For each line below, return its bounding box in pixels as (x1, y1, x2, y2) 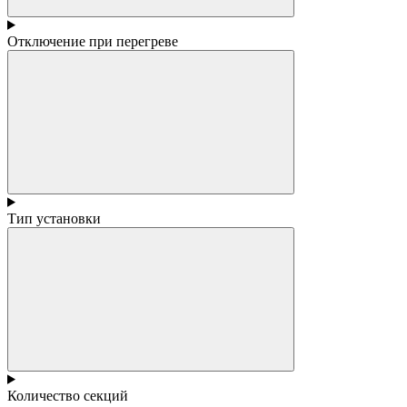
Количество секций (7, 387, 128, 403)
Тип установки (7, 210, 101, 226)
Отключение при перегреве (7, 33, 178, 49)
